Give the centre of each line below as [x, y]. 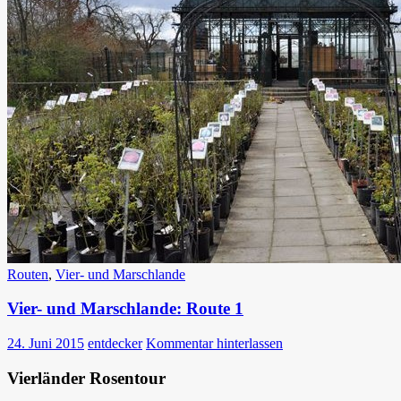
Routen [28, 274]
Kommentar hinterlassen [214, 344]
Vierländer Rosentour [86, 378]
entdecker [115, 344]
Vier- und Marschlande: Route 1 [125, 309]
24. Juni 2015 [46, 344]
